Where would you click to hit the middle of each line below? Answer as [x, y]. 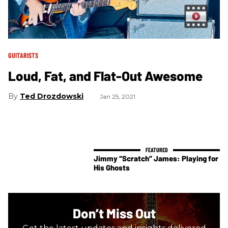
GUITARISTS [23, 55]
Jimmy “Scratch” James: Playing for [156, 158]
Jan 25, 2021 [118, 96]
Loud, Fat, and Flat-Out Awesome [105, 75]
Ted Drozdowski [52, 96]
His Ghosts [112, 167]
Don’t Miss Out [114, 213]
